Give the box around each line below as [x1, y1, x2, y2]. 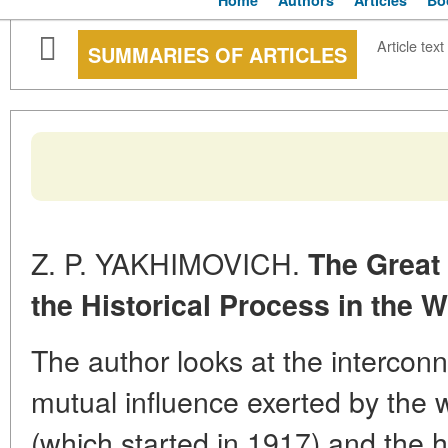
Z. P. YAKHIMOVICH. [31, 242, 308, 284]
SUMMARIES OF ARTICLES [88, 40, 347, 70]
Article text [377, 35, 444, 57]
